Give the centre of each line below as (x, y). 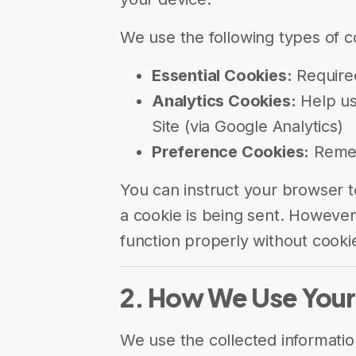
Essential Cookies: (222, 75)
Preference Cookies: (231, 152)
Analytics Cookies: (224, 101)
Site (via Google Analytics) (248, 126)
